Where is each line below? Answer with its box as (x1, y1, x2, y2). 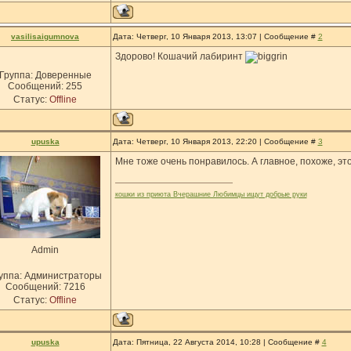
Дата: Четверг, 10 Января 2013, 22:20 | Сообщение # (112, 137, 318, 146)
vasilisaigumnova (11, 32, 79, 41)
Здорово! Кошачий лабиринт (114, 51, 245, 63)
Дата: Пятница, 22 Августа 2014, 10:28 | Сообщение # (112, 338, 322, 346)
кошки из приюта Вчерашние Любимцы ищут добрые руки (114, 190, 307, 198)
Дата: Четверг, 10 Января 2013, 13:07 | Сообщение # (112, 32, 318, 41)
